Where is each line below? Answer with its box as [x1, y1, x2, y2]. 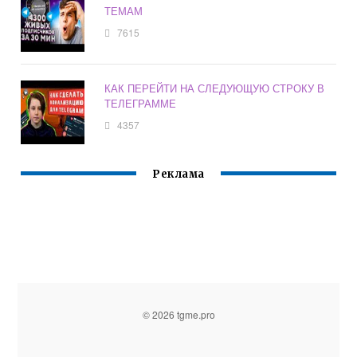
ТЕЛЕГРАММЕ [104, 96, 177, 112]
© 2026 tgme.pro [142, 308, 215, 322]
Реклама [152, 167, 205, 182]
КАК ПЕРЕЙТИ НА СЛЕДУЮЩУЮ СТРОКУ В [104, 80, 325, 96]
